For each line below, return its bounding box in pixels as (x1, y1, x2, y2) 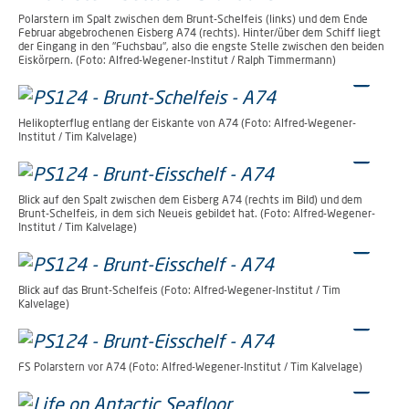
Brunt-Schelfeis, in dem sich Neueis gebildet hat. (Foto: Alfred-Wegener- (18, 206, 375, 221)
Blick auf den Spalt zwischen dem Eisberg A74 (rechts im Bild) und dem (18, 193, 362, 207)
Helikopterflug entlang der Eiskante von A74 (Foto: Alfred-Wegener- (18, 116, 356, 131)
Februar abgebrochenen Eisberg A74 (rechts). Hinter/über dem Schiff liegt (18, 26, 381, 40)
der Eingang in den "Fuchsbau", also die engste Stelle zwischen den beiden (18, 39, 384, 54)
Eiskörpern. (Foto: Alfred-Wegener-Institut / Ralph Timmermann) (18, 53, 336, 68)
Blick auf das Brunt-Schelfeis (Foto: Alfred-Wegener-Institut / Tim (18, 283, 341, 298)
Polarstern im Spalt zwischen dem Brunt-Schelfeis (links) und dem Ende (18, 12, 368, 26)
